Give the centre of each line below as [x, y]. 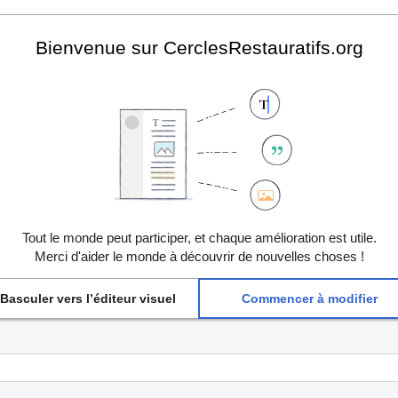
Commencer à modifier [310, 299]
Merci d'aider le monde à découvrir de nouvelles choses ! [199, 256]
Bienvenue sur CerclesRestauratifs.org [199, 48]
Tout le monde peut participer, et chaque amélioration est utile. [199, 237]
